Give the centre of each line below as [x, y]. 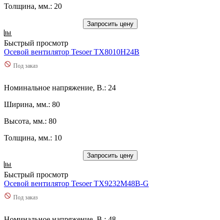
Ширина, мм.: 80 [32, 104]
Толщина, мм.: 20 [33, 6]
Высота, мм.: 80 [30, 121]
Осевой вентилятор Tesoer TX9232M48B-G [76, 183]
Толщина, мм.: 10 [33, 137]
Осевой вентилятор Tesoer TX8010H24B [72, 52]
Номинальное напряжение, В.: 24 [60, 87]
